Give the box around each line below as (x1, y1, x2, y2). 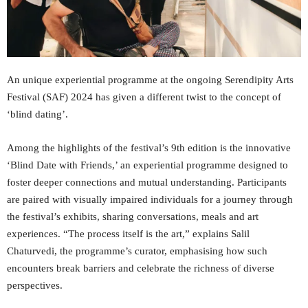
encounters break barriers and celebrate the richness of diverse (7, 263, 274, 274)
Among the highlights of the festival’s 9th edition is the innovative (7, 142, 291, 154)
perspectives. (7, 280, 63, 291)
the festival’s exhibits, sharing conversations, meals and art (7, 211, 258, 223)
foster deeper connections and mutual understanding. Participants (7, 177, 287, 188)
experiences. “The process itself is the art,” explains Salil (7, 228, 250, 240)
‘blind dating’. (7, 109, 71, 120)
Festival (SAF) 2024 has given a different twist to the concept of (7, 91, 281, 103)
